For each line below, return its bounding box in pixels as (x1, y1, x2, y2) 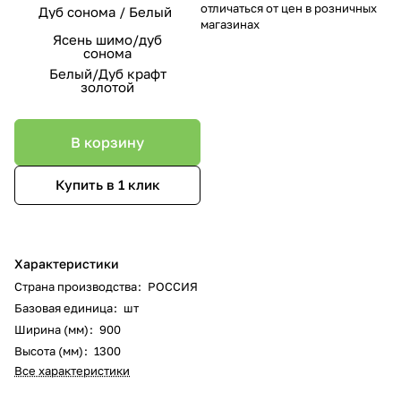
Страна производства (14, 278, 137, 294)
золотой (81, 78, 134, 95)
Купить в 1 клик (55, 176, 160, 193)
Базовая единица (14, 300, 113, 315)
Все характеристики (14, 363, 130, 378)
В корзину (71, 132, 144, 151)
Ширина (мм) (14, 321, 89, 337)
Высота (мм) (14, 343, 83, 358)
